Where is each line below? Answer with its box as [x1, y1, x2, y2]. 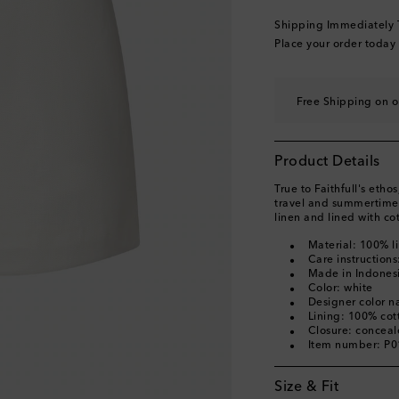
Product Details [274, 155, 380, 169]
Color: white [307, 283, 373, 294]
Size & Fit [274, 380, 338, 395]
